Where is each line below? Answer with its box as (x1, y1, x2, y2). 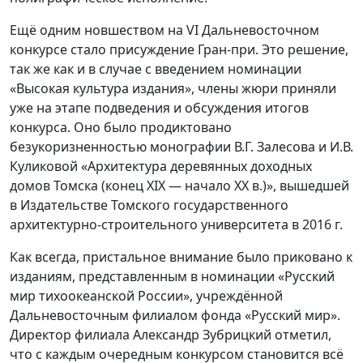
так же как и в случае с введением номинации (10, 60, 301, 79)
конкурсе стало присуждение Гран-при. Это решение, (10, 41, 348, 59)
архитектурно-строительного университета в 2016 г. (10, 216, 343, 234)
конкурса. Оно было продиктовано (10, 118, 232, 137)
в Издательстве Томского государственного (10, 196, 288, 215)
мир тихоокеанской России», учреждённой (10, 287, 283, 305)
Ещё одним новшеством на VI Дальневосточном (10, 21, 319, 40)
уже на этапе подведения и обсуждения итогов (10, 99, 309, 117)
